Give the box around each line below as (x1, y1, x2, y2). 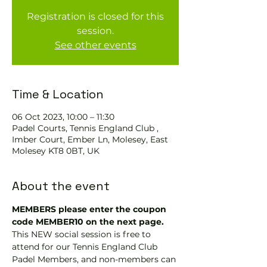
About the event (12, 178, 110, 194)
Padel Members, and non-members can (12, 254, 178, 265)
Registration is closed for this (27, 11, 164, 22)
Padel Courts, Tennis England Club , (12, 123, 159, 133)
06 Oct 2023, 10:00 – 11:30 (12, 111, 114, 122)
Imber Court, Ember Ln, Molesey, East (12, 134, 168, 145)
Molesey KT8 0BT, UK (12, 145, 100, 156)
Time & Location (12, 86, 104, 102)
